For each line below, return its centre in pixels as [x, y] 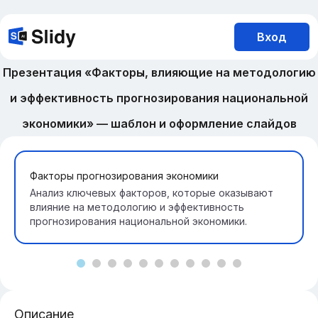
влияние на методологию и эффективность [137, 207]
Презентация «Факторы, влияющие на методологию [159, 72]
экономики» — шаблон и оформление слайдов [159, 124]
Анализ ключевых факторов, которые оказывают [152, 193]
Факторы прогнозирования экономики [124, 176]
